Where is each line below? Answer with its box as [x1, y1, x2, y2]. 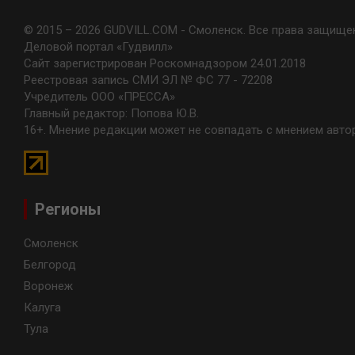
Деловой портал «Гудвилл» [24, 40, 173, 55]
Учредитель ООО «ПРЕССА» [24, 90, 175, 105]
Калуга [24, 300, 61, 315]
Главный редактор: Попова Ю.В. [24, 106, 199, 121]
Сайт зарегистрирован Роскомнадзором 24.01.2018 [24, 56, 306, 71]
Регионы [35, 200, 101, 219]
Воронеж [24, 279, 73, 294]
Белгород [24, 258, 76, 273]
